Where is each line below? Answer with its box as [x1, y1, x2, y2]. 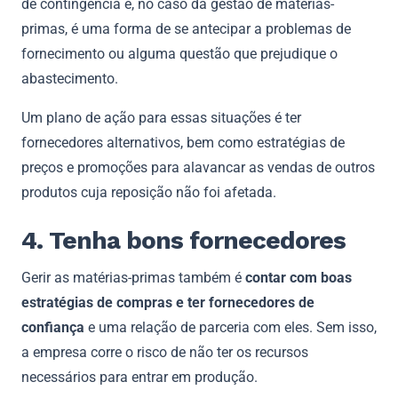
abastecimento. [21, 69, 118, 87]
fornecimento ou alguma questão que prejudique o [21, 44, 338, 62]
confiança [21, 318, 84, 336]
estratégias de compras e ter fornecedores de [21, 293, 314, 311]
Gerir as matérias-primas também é [21, 268, 245, 286]
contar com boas [245, 268, 352, 286]
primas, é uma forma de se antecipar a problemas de [21, 20, 351, 37]
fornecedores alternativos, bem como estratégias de [21, 133, 345, 151]
